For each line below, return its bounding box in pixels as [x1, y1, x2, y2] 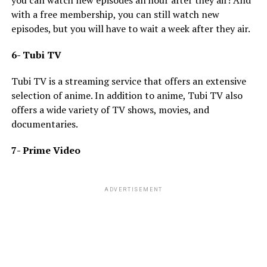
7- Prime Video [11, 143, 80, 157]
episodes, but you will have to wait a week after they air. [11, 21, 250, 35]
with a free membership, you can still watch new [11, 7, 219, 21]
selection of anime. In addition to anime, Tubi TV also [11, 88, 243, 102]
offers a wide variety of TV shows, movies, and [11, 103, 209, 116]
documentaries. [11, 117, 78, 131]
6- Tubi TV [11, 48, 61, 61]
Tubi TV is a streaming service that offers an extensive [11, 74, 246, 88]
